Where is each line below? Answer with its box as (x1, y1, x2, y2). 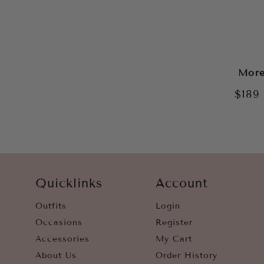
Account (156, 176, 208, 190)
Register (156, 217, 193, 227)
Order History (156, 250, 217, 260)
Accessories (35, 234, 90, 244)
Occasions (35, 217, 82, 227)
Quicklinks (35, 176, 103, 190)
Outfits (35, 201, 67, 211)
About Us (35, 250, 77, 260)
